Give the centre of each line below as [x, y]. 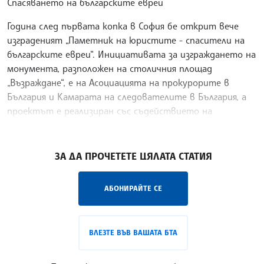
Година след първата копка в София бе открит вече [123, 26]
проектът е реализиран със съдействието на [110, 111]
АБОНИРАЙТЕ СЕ [133, 189]
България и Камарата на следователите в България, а [127, 97]
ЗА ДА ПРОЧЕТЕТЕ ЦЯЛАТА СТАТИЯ [133, 156]
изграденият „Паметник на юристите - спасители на [126, 40]
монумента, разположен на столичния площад [110, 69]
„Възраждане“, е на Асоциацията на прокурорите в [118, 83]
